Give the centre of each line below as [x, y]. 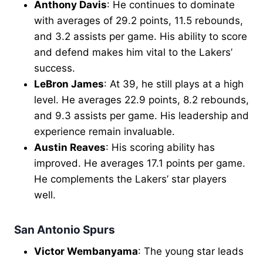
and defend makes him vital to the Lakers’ [133, 52]
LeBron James [69, 84]
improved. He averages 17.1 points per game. [140, 163]
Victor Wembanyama [86, 252]
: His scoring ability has [160, 147]
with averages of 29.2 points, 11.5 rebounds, [139, 20]
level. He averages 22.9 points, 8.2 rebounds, [141, 100]
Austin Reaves [70, 147]
